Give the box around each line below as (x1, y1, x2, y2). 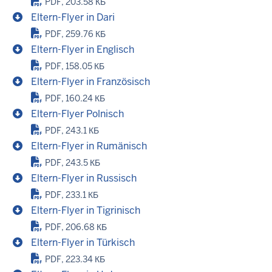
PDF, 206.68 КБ (44, 222, 107, 233)
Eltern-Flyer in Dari (31, 11, 115, 24)
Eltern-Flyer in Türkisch (31, 236, 135, 250)
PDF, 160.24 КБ (44, 93, 105, 104)
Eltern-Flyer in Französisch (31, 75, 150, 89)
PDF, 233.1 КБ (44, 189, 98, 201)
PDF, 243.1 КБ (44, 125, 99, 137)
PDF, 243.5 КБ (44, 157, 100, 169)
